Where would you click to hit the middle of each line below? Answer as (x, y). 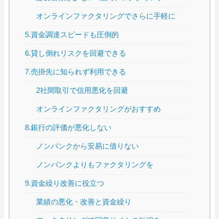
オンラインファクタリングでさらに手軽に (106, 16)
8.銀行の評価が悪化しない (68, 128)
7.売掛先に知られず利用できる (76, 72)
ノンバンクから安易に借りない (88, 146)
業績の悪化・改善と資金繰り (84, 202)
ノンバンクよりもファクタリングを (95, 165)
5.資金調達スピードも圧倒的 (72, 35)
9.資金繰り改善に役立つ (65, 183)
